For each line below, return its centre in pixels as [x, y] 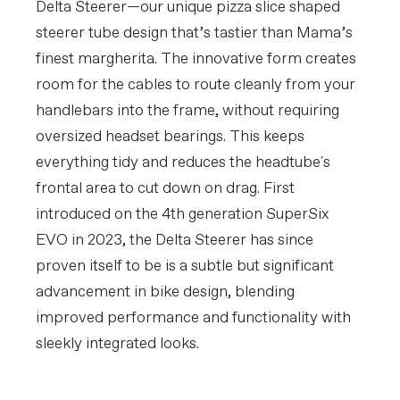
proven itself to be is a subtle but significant [185, 267]
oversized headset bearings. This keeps [170, 137]
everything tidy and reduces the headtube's [183, 163]
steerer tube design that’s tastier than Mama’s [194, 33]
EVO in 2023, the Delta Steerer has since [175, 241]
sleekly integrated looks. [117, 344]
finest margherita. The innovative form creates [196, 59]
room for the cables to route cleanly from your [196, 85]
